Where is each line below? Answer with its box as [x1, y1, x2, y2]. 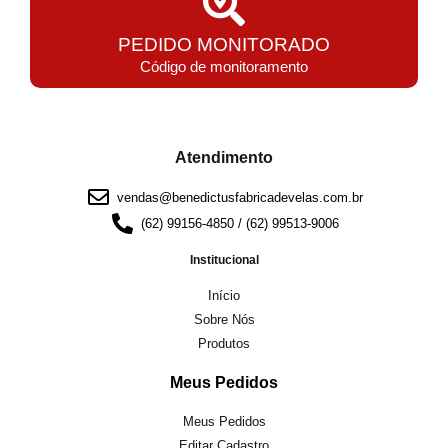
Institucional [189, 252, 259, 267]
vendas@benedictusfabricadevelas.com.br [116, 189, 363, 205]
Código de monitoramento [140, 57, 308, 75]
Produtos [198, 335, 250, 351]
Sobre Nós [193, 311, 255, 327]
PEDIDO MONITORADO [118, 33, 330, 55]
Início [208, 287, 240, 303]
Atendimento [175, 148, 273, 166]
